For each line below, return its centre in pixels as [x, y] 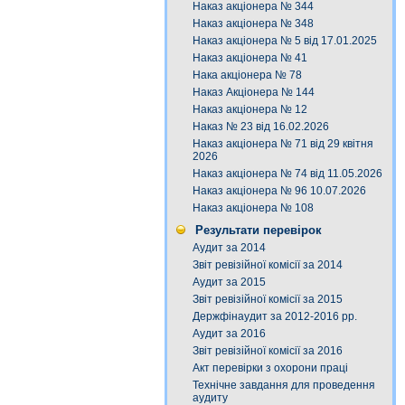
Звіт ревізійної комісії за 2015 [268, 299]
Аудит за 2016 [229, 334]
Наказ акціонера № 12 [250, 109]
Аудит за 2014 [229, 248]
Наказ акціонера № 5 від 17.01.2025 [285, 41]
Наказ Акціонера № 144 [254, 92]
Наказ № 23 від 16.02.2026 [261, 127]
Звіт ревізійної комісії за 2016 [268, 351]
